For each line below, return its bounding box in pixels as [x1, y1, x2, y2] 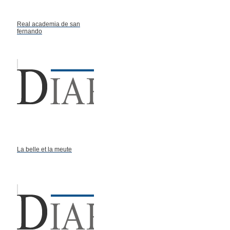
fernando [17, 27, 42, 35]
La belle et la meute [17, 145, 72, 153]
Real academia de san [17, 20, 80, 28]
